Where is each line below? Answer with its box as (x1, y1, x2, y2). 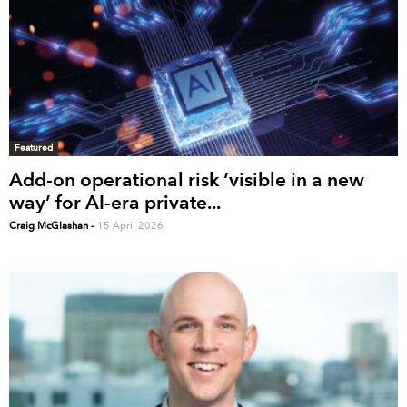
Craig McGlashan (9, 219, 88, 232)
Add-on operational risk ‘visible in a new (9, 167, 364, 191)
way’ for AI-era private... (9, 190, 221, 213)
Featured (15, 141, 53, 154)
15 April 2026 (97, 219, 164, 232)
